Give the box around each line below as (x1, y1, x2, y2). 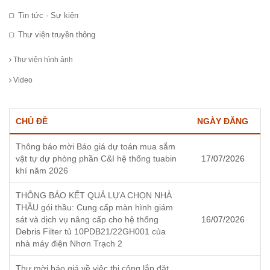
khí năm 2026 (16, 165, 68, 175)
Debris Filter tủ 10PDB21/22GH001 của (16, 226, 166, 236)
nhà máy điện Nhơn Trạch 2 (16, 238, 122, 248)
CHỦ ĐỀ (16, 116, 48, 126)
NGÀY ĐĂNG (197, 116, 248, 126)
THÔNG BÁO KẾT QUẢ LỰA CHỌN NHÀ (16, 190, 172, 200)
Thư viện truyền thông (18, 30, 95, 40)
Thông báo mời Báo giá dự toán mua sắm (16, 141, 175, 151)
